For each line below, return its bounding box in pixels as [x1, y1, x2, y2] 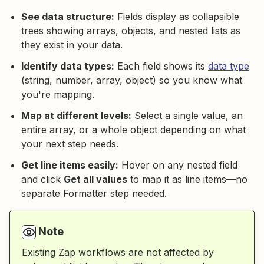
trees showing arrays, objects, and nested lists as [21, 25, 240, 37]
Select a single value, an [131, 110, 243, 122]
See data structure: [21, 11, 114, 23]
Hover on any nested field [118, 159, 237, 171]
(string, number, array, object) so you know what [21, 74, 242, 87]
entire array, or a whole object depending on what [21, 124, 246, 136]
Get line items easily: [21, 159, 118, 171]
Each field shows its [114, 60, 208, 72]
